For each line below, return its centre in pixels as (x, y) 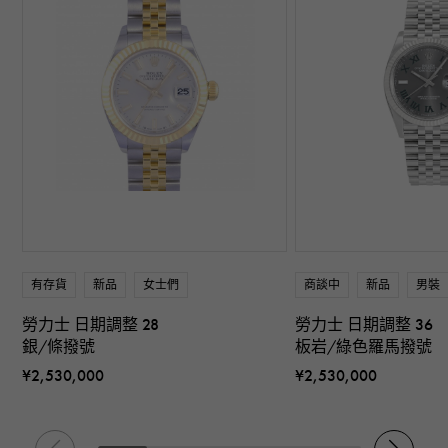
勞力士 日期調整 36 (364, 324)
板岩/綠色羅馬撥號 (364, 346)
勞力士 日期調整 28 (91, 324)
